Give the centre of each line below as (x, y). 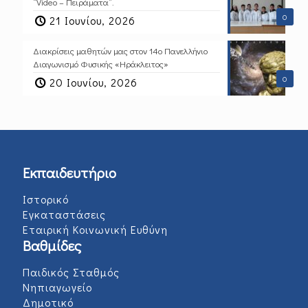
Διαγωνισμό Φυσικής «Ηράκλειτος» (101, 63)
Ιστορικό (46, 199)
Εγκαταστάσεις (64, 214)
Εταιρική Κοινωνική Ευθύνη (95, 229)
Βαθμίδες (52, 245)
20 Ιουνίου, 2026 (94, 82)
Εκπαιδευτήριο (69, 172)
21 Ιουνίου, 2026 (93, 20)
